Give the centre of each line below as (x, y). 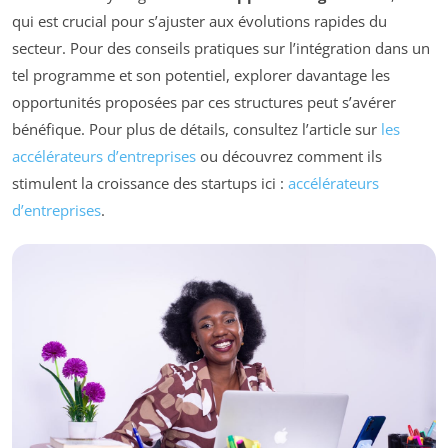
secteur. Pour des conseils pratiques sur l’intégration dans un (221, 48)
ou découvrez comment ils (289, 156)
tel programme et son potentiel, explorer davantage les (201, 75)
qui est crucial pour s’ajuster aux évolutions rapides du (199, 21)
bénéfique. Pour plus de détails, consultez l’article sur (196, 129)
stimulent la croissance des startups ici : (150, 183)
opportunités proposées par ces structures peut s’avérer (204, 102)
